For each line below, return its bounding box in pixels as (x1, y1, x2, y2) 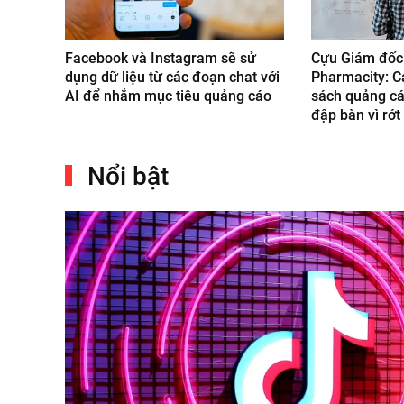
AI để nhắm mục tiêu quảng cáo (65, 87, 271, 105)
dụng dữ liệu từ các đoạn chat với (65, 68, 280, 86)
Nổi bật (81, 161, 170, 191)
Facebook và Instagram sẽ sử (65, 49, 256, 67)
